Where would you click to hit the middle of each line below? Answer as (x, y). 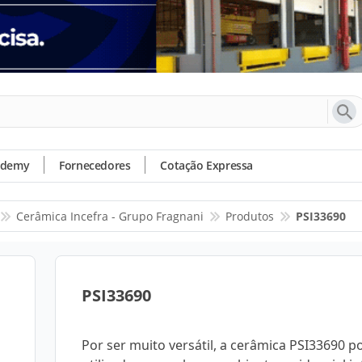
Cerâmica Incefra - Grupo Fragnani (110, 216)
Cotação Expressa (207, 165)
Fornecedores (95, 165)
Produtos (250, 216)
